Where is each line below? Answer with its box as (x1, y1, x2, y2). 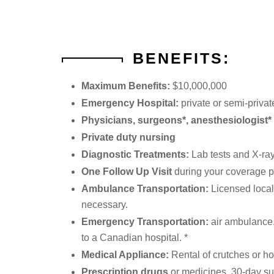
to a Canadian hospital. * (81, 232, 188, 243)
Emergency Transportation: (81, 216, 211, 227)
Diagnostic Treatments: (81, 149, 189, 160)
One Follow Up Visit (81, 166, 172, 177)
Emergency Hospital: (81, 97, 179, 108)
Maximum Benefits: (81, 80, 170, 91)
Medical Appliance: (81, 249, 171, 260)
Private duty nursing (81, 131, 176, 143)
